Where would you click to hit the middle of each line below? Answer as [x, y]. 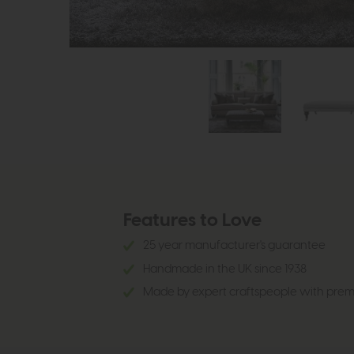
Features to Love [192, 221]
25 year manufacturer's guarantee [234, 246]
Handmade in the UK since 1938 [224, 269]
